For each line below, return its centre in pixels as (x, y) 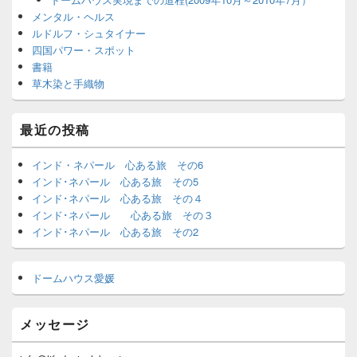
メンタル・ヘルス (73, 16)
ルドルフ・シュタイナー (89, 33)
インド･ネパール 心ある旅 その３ (123, 214)
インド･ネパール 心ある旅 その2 (115, 231)
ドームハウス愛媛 (73, 277)
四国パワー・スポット (84, 49)
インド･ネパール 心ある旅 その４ (118, 198)
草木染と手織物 (68, 83)
